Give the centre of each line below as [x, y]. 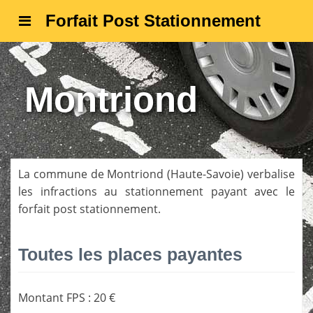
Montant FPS [52, 298]
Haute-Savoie [206, 174]
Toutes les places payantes [130, 254]
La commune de [63, 174]
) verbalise [268, 174]
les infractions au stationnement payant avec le [156, 191]
